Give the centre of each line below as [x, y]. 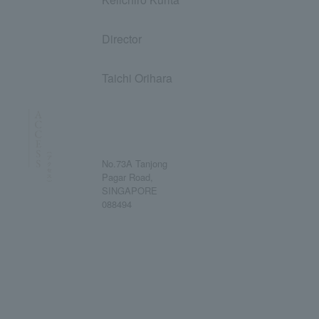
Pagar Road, [127, 177]
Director [122, 39]
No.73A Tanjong [135, 163]
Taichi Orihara [137, 78]
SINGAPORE [130, 190]
